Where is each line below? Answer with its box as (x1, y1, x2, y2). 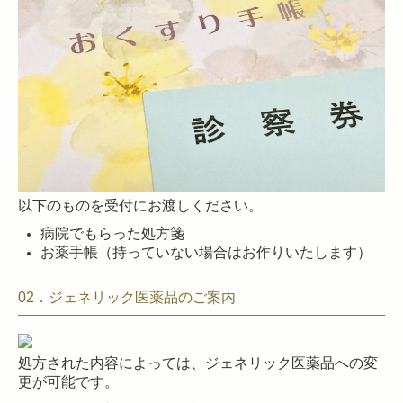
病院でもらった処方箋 (40, 226, 184, 242)
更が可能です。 (18, 373, 119, 390)
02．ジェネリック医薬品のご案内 (18, 290, 236, 306)
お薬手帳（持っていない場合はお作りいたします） (40, 245, 372, 261)
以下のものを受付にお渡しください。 (18, 198, 263, 214)
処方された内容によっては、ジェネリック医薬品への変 (18, 354, 378, 371)
